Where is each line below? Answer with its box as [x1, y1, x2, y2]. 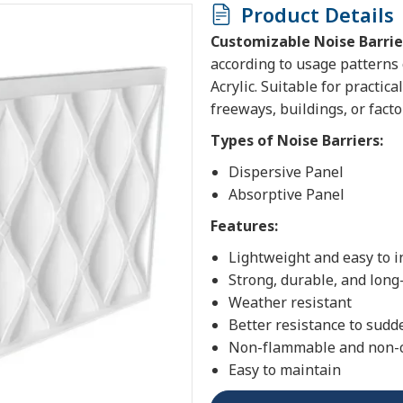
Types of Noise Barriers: [210, 130, 383, 150]
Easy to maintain [228, 359, 341, 380]
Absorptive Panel [228, 184, 345, 204]
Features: [210, 215, 278, 236]
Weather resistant [228, 291, 352, 312]
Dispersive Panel [228, 161, 344, 182]
